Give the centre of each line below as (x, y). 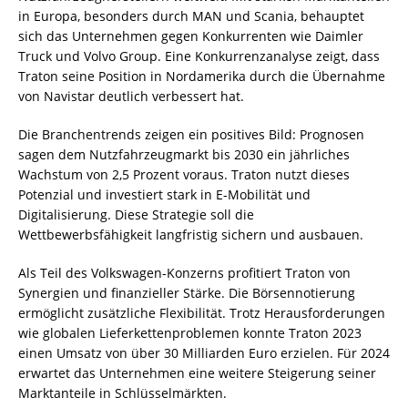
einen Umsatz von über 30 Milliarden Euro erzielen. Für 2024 (204, 352)
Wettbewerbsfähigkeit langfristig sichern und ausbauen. (191, 234)
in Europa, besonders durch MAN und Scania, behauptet (191, 15)
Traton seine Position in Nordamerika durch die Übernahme (202, 76)
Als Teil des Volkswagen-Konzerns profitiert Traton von (184, 272)
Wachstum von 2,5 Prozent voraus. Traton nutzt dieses (184, 174)
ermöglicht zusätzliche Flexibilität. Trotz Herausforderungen (202, 312)
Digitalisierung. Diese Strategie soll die (136, 214)
